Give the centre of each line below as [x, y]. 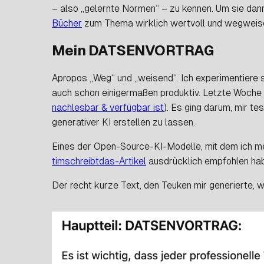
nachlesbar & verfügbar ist [108, 107]
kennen [197, 8]
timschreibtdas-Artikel [99, 161]
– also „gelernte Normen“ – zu [117, 8]
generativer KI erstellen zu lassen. [123, 122]
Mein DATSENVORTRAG [133, 50]
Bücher [67, 23]
